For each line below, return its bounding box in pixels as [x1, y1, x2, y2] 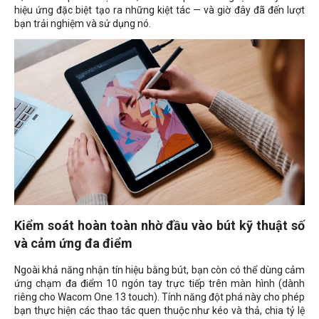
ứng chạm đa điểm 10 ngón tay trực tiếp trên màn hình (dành [14, 278, 305, 290]
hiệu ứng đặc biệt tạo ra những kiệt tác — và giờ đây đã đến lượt [14, 4, 305, 16]
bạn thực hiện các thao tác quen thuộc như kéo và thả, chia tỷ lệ [14, 305, 305, 317]
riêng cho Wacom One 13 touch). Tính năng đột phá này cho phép [14, 291, 305, 303]
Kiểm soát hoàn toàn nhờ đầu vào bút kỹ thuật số [14, 218, 305, 234]
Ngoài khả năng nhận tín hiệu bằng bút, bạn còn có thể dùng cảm [14, 264, 305, 276]
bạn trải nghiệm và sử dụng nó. [14, 17, 151, 29]
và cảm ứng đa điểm [14, 236, 132, 251]
